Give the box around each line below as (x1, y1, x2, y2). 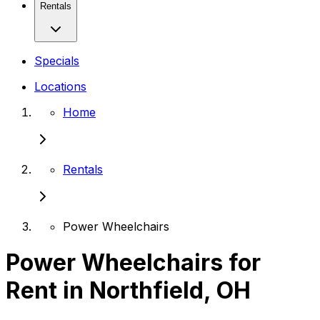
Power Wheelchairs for (6, 249, 261, 277)
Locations (34, 79, 86, 94)
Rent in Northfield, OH (6, 276, 251, 305)
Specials (34, 53, 79, 68)
